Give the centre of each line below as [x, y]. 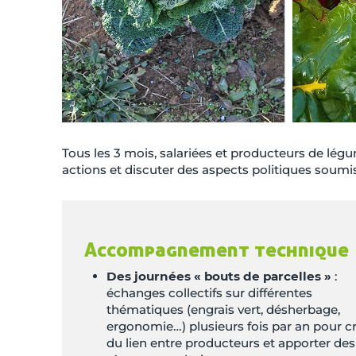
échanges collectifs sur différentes [209, 293]
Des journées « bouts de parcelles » [219, 277]
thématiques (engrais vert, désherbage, [223, 310]
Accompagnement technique [217, 250]
